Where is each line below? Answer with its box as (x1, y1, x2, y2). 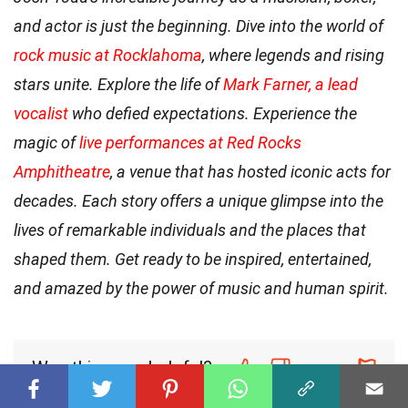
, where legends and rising (202, 45, 384, 65)
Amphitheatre (14, 161, 110, 181)
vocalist (14, 103, 68, 123)
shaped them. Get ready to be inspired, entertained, (14, 249, 372, 269)
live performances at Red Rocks (79, 132, 301, 152)
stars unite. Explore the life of (14, 74, 223, 94)
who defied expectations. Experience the (68, 103, 357, 123)
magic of (14, 132, 79, 152)
